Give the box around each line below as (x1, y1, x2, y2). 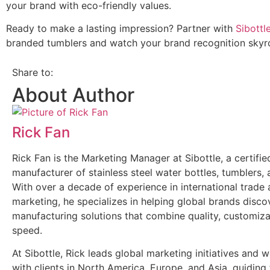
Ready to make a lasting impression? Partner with (6, 22, 236, 35)
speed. (12, 224, 42, 236)
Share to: (12, 66, 53, 78)
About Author (12, 83, 134, 107)
